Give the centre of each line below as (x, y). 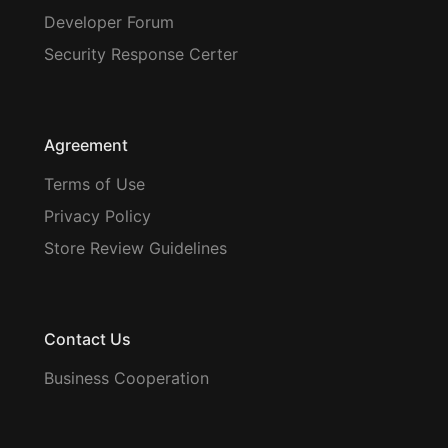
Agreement (86, 144)
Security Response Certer (141, 53)
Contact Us (87, 338)
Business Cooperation (126, 377)
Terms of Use (94, 183)
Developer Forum (109, 21)
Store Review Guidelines (135, 247)
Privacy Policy (97, 215)
